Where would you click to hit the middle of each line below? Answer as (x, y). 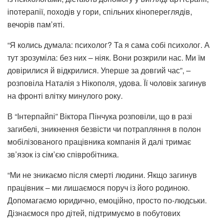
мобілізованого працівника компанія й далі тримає (99, 142)
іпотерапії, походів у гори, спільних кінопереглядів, (100, 12)
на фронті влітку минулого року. (65, 96)
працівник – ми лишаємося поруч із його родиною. (99, 188)
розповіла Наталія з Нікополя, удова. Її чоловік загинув (107, 83)
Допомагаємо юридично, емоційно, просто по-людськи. (107, 200)
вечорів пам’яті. (36, 24)
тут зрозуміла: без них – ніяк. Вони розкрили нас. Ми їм (106, 58)
